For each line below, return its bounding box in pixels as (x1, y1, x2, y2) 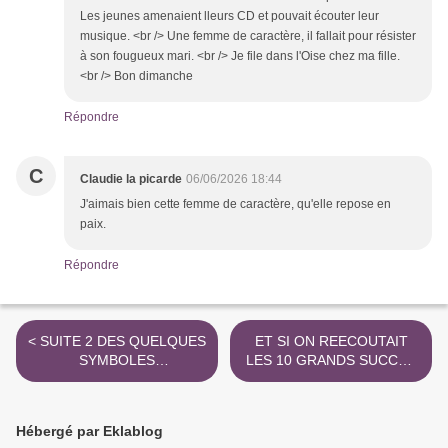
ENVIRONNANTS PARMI (38, 371, 196, 388)
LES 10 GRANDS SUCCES (246, 352, 416, 369)
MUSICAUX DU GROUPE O (243, 371, 408, 388)
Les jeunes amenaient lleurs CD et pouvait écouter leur (80, 9, 379, 24)
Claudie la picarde (80, 172, 182, 187)
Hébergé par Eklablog (16, 423, 163, 440)
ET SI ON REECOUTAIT (254, 333, 408, 350)
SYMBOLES (79, 352, 155, 369)
